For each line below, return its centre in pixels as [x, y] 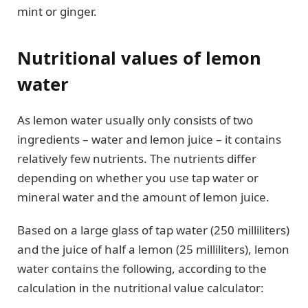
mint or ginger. [57, 12]
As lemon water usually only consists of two [135, 120]
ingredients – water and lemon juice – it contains [149, 139]
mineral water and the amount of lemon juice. [143, 197]
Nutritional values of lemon [139, 58]
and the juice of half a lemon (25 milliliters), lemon [153, 249]
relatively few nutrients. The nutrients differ [137, 158]
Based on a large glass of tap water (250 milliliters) [153, 230]
